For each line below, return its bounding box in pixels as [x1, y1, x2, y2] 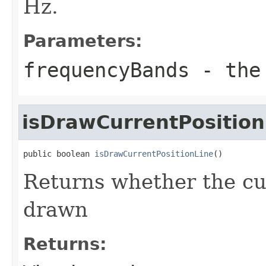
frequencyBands [23, 58, 189, 82]
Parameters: [23, 30, 142, 51]
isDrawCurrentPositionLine [94, 148, 213, 159]
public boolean [23, 148, 94, 159]
